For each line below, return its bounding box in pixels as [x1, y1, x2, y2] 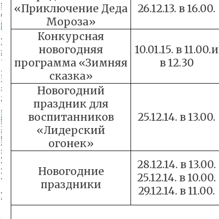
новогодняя [39, 43, 103, 56]
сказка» [49, 69, 93, 83]
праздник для [33, 97, 109, 110]
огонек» [48, 137, 94, 150]
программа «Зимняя [14, 56, 128, 69]
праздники [41, 178, 101, 191]
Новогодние [38, 165, 104, 178]
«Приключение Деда [14, 2, 128, 15]
